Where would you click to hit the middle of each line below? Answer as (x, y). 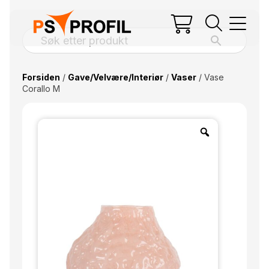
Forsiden (41, 77)
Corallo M (41, 89)
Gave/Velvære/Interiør (115, 77)
